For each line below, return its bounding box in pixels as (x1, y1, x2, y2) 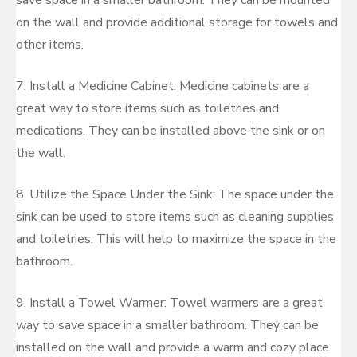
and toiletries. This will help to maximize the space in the (16, 230, 336, 248)
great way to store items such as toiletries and (16, 100, 279, 117)
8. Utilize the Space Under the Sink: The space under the (16, 186, 334, 203)
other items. (16, 36, 84, 53)
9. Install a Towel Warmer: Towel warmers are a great (16, 294, 323, 312)
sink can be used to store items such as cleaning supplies (16, 208, 334, 226)
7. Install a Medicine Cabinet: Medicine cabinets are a (16, 77, 309, 95)
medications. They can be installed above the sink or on (16, 122, 325, 139)
